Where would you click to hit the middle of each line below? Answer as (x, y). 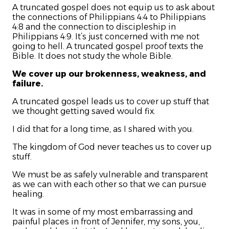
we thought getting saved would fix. (84, 111)
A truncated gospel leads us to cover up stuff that (111, 102)
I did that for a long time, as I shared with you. (103, 129)
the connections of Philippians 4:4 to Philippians (109, 17)
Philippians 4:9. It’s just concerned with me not (106, 37)
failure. (28, 84)
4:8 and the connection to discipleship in (94, 27)
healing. (28, 194)
